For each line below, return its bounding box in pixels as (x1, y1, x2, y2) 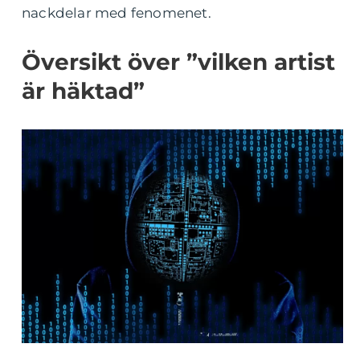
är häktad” (22, 77, 145, 104)
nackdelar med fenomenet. (22, 5, 211, 21)
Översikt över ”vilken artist (22, 48, 335, 76)
